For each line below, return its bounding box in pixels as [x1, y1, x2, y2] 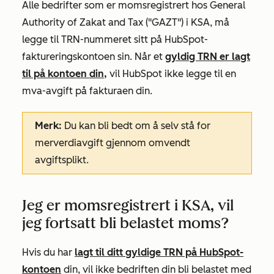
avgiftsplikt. [35, 154, 89, 166]
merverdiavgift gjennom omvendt [35, 137, 190, 149]
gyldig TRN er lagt [165, 51, 250, 62]
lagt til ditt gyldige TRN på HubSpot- [75, 246, 243, 258]
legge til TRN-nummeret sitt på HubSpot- [22, 34, 208, 45]
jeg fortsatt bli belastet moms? [22, 214, 229, 232]
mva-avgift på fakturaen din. [22, 85, 152, 97]
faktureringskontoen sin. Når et [22, 51, 165, 62]
